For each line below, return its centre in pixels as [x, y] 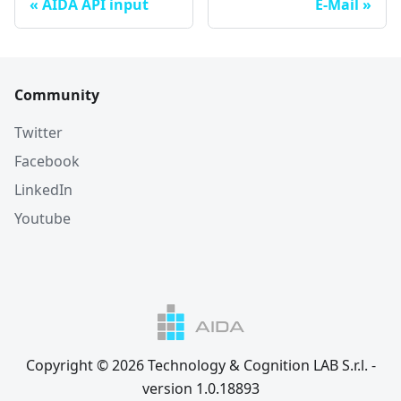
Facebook [47, 162]
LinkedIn [43, 190]
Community [57, 95]
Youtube [43, 219]
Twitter [38, 133]
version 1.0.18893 [200, 389]
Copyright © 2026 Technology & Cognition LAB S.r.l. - [200, 366]
